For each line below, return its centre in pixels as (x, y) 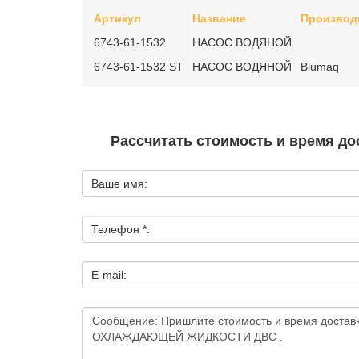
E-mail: (109, 275)
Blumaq (320, 67)
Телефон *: (121, 229)
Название (219, 18)
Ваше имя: (119, 184)
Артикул (117, 18)
